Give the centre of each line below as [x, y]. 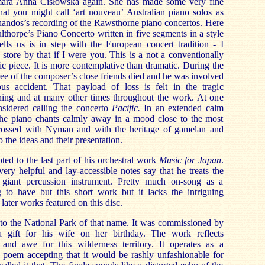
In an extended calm [182, 108]
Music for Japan [190, 160]
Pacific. [126, 108]
